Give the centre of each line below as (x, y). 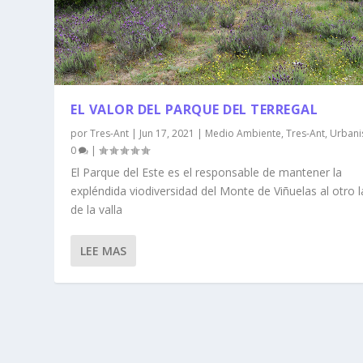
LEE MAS (104, 250)
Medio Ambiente (243, 133)
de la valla (97, 209)
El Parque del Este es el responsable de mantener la (207, 172)
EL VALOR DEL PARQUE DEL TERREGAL (194, 109)
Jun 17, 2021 (167, 133)
